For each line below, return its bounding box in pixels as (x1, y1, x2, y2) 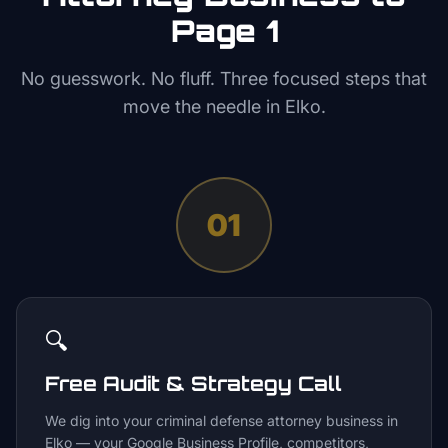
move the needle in (122, 96, 285, 117)
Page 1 (170, 12, 278, 49)
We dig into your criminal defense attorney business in (45, 412, 398, 429)
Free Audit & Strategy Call (45, 371, 342, 396)
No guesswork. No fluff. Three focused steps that (21, 68, 427, 89)
